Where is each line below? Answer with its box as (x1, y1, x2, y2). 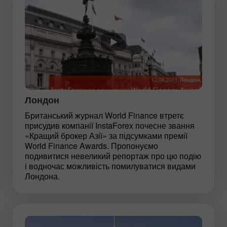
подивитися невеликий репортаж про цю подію (25, 149, 201, 162)
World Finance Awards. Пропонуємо (25, 139, 158, 152)
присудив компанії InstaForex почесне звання (25, 119, 195, 131)
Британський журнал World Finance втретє (25, 109, 184, 121)
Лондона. (25, 170, 60, 182)
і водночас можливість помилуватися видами (25, 160, 196, 172)
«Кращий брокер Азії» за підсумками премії (25, 129, 187, 141)
